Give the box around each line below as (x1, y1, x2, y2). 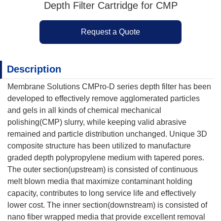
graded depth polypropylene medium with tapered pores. (7, 153, 204, 162)
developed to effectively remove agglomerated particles (7, 94, 200, 103)
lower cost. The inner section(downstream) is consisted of (7, 201, 207, 209)
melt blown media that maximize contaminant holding (7, 177, 192, 185)
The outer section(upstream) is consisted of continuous (7, 165, 198, 174)
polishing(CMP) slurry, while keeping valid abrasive (7, 118, 186, 126)
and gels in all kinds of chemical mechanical (7, 106, 161, 114)
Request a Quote (81, 28, 140, 36)
